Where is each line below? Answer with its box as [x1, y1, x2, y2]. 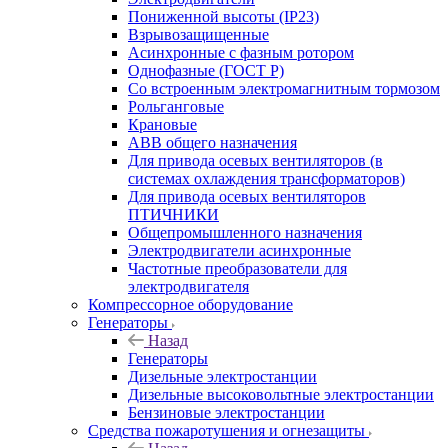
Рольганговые [128, 97, 224, 115]
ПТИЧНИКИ [128, 205, 219, 223]
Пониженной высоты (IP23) [128, 7, 319, 25]
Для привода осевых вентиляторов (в [128, 151, 383, 169]
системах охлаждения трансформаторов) [128, 169, 405, 187]
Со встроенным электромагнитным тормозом [128, 79, 440, 97]
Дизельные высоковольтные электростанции [128, 385, 434, 403]
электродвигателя [128, 277, 249, 295]
